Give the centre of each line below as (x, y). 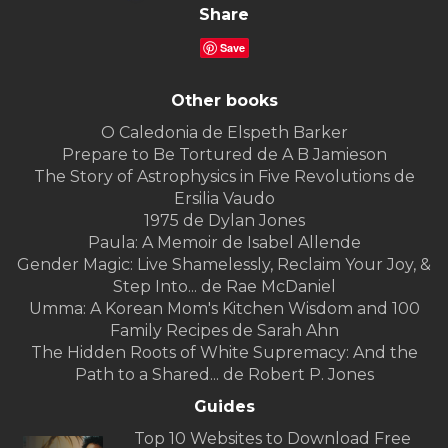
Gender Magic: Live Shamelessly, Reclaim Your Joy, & (224, 265)
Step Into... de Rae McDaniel (224, 287)
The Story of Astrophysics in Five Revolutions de (224, 177)
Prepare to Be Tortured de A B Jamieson (224, 155)
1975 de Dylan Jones (224, 221)
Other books (224, 101)
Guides (224, 407)
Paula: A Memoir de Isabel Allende (224, 243)
